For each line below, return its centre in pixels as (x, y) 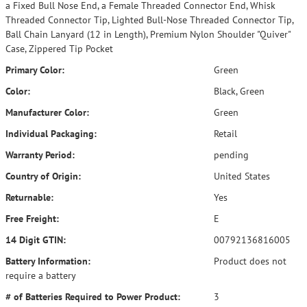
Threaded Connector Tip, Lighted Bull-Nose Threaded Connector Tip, (149, 20)
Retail (224, 134)
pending (230, 155)
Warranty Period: (40, 155)
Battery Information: (48, 261)
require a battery (41, 275)
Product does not (249, 261)
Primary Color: (35, 70)
